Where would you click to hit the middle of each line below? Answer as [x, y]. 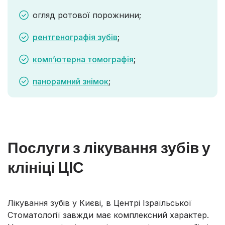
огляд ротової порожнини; [87, 15]
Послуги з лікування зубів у [109, 147]
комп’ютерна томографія [83, 60]
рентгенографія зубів [75, 37]
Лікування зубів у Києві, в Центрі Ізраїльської [99, 203]
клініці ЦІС [46, 167]
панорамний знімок [71, 82]
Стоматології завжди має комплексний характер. [108, 215]
